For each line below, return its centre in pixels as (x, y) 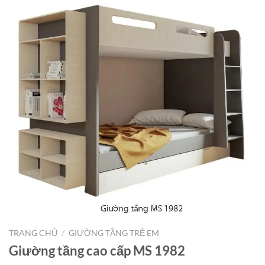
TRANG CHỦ (33, 233)
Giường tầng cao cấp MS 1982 (97, 250)
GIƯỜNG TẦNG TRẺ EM (114, 233)
